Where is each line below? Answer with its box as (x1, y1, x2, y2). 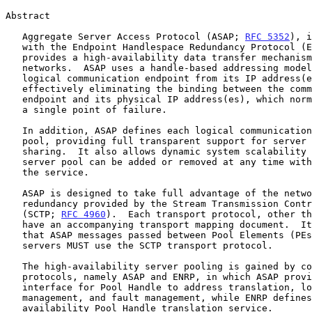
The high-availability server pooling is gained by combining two (6, 260, 22, 272)
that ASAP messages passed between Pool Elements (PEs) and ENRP (6, 229, 22, 240)
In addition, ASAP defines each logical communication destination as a (6, 125, 22, 136)
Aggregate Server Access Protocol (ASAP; (22, 31, 245, 42)
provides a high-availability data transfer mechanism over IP (6, 52, 22, 63)
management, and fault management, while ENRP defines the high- (6, 292, 22, 303)
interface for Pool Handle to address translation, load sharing (6, 281, 22, 292)
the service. (6, 166, 22, 178)
